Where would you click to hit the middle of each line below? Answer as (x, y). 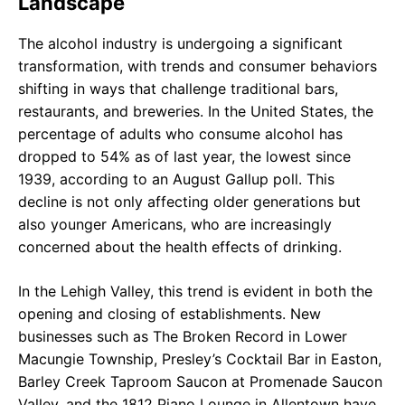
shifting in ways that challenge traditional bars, (178, 88)
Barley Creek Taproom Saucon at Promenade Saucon (200, 381)
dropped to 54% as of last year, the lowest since (184, 156)
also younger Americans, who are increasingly (175, 224)
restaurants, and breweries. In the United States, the (196, 111)
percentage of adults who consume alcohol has (180, 133)
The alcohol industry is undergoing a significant (180, 43)
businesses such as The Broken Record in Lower (183, 336)
